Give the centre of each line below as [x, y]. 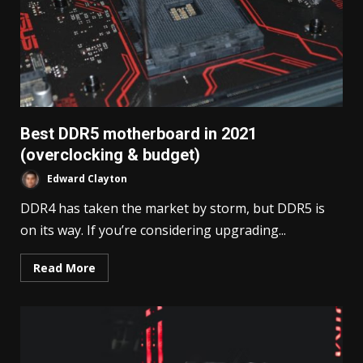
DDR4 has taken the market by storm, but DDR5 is [173, 209]
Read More [64, 268]
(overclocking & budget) [110, 155]
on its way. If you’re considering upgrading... [153, 231]
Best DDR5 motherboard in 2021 [139, 134]
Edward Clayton [86, 179]
